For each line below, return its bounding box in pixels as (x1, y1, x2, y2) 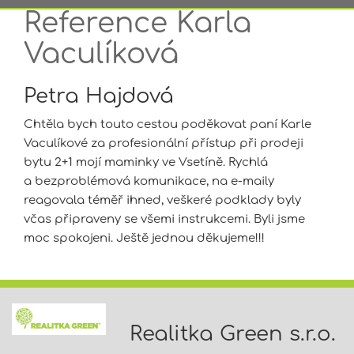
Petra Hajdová (24, 85, 174, 107)
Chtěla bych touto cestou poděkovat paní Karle (24, 118, 311, 131)
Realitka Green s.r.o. (130, 322, 337, 345)
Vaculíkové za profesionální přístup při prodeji (24, 137, 303, 150)
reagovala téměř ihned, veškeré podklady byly (24, 194, 301, 207)
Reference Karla (24, 7, 251, 39)
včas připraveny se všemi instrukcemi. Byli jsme (24, 213, 305, 226)
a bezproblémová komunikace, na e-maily (24, 175, 274, 188)
